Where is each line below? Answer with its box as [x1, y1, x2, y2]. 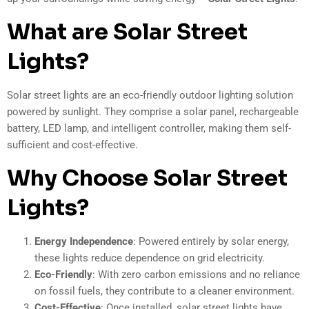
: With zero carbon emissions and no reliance [92, 268, 300, 281]
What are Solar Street [7, 17, 248, 46]
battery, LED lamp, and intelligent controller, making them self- [7, 121, 291, 134]
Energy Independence [34, 235, 133, 248]
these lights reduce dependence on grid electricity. [34, 251, 265, 264]
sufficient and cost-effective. [7, 138, 138, 151]
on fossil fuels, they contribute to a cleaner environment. [34, 284, 295, 297]
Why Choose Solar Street [7, 163, 288, 192]
